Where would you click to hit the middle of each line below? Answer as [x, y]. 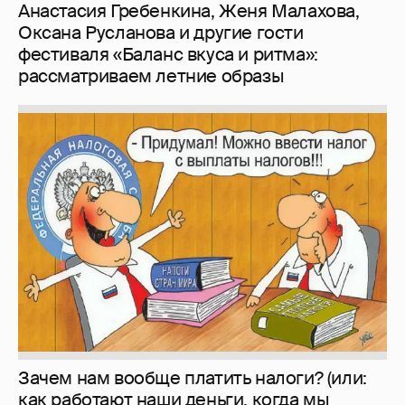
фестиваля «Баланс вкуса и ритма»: [168, 54]
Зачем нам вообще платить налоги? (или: [193, 378]
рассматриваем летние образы [151, 75]
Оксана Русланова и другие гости [161, 32]
